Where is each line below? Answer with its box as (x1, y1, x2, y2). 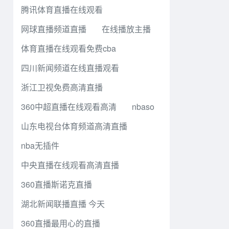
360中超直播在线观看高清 (21, 101, 117, 112)
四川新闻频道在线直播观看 (21, 62, 119, 74)
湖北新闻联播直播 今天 (21, 198, 105, 210)
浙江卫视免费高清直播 (21, 81, 103, 93)
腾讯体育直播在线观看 (21, 4, 103, 15)
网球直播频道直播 (21, 23, 86, 35)
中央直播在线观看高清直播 (21, 159, 119, 171)
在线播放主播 (102, 23, 151, 35)
